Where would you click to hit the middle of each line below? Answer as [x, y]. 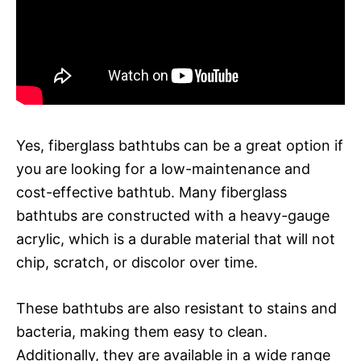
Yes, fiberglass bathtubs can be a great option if [180, 145]
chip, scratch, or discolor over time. [137, 262]
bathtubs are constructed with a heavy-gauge [173, 215]
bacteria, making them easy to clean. [142, 331]
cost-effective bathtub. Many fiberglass [151, 192]
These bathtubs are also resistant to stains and [176, 308]
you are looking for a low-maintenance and [163, 168]
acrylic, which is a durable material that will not [176, 239]
